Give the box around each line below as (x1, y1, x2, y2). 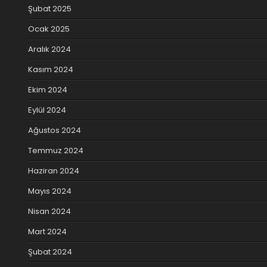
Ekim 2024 (28, 83, 67, 95)
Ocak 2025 (28, 23, 70, 35)
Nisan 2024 (28, 205, 71, 217)
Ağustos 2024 (28, 124, 81, 136)
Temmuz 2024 (28, 144, 83, 156)
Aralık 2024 (28, 43, 71, 55)
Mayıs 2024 (28, 185, 72, 197)
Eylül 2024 (28, 104, 66, 116)
